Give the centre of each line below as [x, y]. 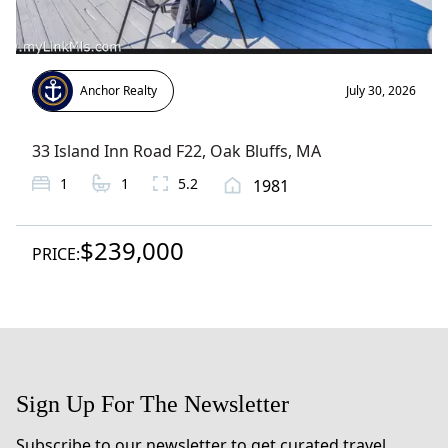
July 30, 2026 [381, 90]
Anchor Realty [118, 90]
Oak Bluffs [249, 150]
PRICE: [56, 254]
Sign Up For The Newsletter [152, 403]
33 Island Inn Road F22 [117, 150]
